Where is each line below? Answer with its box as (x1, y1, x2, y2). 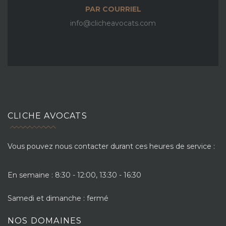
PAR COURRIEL (85, 5, 141, 14)
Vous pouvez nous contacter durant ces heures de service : (8, 142, 215, 151)
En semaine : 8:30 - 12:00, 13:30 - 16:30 (8, 171, 141, 180)
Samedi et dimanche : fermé (8, 194, 108, 203)
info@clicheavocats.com (70, 19, 156, 28)
